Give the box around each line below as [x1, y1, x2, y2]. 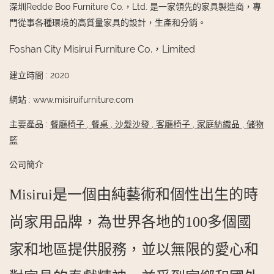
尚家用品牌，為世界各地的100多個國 [9, 214, 251, 231]
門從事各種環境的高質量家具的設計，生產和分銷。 [9, 18, 206, 28]
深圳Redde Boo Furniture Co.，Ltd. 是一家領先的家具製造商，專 [9, 2, 261, 12]
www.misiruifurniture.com [33, 95, 133, 105]
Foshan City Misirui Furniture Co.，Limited [9, 43, 195, 56]
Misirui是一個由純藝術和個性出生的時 [9, 187, 258, 203]
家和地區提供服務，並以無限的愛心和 [9, 242, 259, 258]
